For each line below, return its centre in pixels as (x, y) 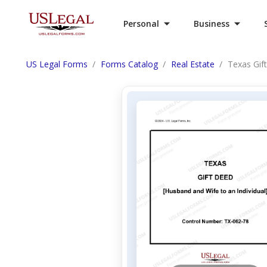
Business (212, 24)
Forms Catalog (129, 64)
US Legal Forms (57, 64)
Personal (141, 24)
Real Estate (193, 64)
